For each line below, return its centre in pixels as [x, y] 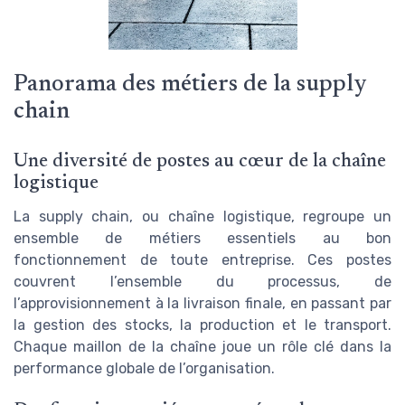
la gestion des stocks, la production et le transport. [202, 325]
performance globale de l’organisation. [144, 368]
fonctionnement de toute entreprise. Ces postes [202, 259]
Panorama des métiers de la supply [189, 85]
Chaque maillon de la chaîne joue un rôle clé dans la [202, 346]
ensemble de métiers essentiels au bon [202, 238]
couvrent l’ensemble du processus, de [202, 281]
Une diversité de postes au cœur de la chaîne [200, 162]
